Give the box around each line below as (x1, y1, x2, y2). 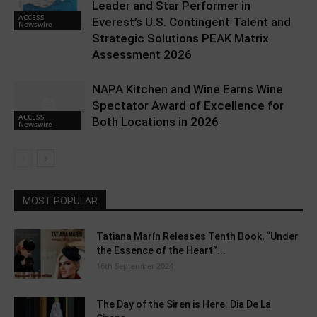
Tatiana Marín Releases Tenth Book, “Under (96, 231, 299, 242)
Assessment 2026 (92, 47, 192, 62)
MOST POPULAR (23, 195, 98, 207)
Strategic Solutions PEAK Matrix (92, 31, 269, 45)
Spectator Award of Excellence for (92, 98, 284, 113)
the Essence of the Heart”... (96, 245, 226, 256)
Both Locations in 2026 (92, 115, 219, 129)
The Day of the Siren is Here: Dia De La (96, 299, 271, 310)
